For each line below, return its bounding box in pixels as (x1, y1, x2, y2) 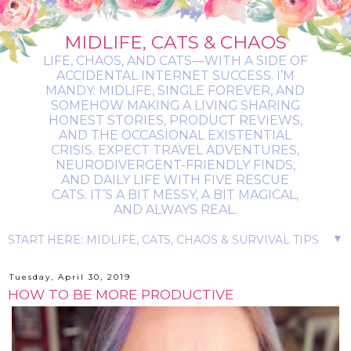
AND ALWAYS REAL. (114, 202, 237, 217)
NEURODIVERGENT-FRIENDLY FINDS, (55, 157, 295, 172)
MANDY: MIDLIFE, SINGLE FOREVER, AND (45, 83, 306, 98)
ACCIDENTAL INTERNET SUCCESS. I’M (56, 68, 295, 83)
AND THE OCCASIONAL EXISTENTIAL (59, 128, 292, 143)
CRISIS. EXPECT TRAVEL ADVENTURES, (51, 143, 300, 157)
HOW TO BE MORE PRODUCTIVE (8, 286, 233, 302)
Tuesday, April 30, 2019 (9, 272, 131, 282)
